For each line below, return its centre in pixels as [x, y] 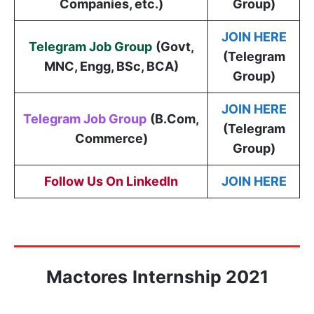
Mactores [87, 277]
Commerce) [111, 138]
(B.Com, [175, 118]
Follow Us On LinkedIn [111, 181]
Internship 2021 [200, 277]
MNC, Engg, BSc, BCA [109, 66]
